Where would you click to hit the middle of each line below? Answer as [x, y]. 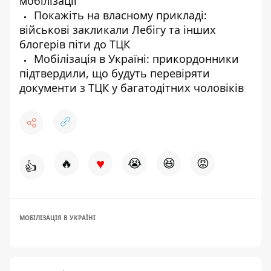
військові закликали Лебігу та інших [118, 30]
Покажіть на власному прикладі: [119, 15]
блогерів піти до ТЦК [75, 44]
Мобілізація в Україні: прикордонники [135, 59]
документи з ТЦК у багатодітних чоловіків [132, 88]
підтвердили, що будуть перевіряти [115, 73]
